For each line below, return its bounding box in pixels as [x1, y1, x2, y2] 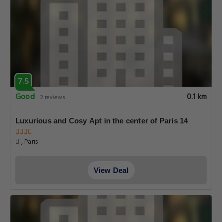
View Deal [93, 166, 129, 174]
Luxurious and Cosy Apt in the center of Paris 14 [159, 116, 188, 125]
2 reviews [40, 93, 65, 103]
